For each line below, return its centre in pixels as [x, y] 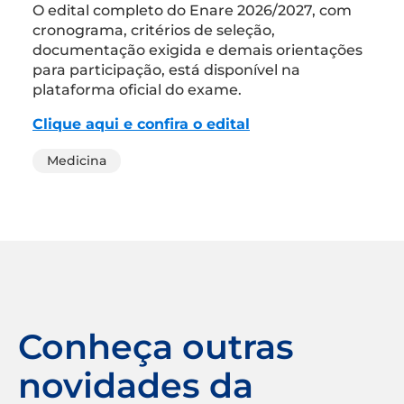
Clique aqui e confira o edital [141, 124]
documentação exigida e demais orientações [197, 50]
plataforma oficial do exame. [137, 89]
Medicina [77, 160]
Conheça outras [156, 346]
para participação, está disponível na [166, 69]
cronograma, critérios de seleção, [154, 30]
